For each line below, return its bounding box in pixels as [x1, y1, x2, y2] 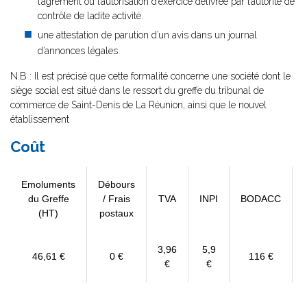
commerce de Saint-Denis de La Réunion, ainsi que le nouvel [10, 99, 267, 110]
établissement [10, 114, 69, 125]
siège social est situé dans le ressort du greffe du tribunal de [10, 85, 264, 96]
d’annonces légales [38, 45, 118, 56]
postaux [99, 208, 134, 219]
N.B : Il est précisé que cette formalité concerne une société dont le [10, 71, 291, 82]
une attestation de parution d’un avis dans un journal [38, 29, 257, 40]
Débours [98, 179, 135, 190]
